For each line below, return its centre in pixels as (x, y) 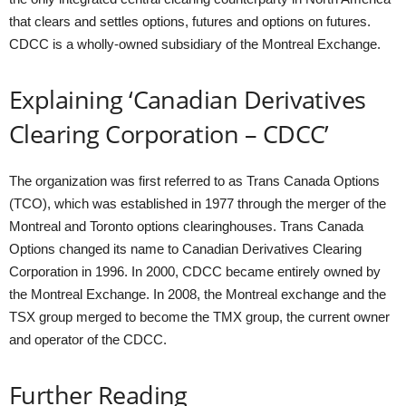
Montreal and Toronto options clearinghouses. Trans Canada (186, 226)
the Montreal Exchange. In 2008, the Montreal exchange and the (198, 294)
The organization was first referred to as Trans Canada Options (194, 181)
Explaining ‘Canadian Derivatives (188, 99)
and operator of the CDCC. (88, 339)
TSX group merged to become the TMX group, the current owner (199, 317)
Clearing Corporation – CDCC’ (169, 134)
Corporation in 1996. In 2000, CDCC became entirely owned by (195, 271)
